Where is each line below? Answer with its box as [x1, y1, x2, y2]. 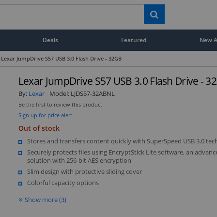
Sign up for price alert [18, 111, 72, 119]
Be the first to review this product [18, 101, 102, 108]
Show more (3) [24, 195, 66, 204]
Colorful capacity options [27, 178, 99, 187]
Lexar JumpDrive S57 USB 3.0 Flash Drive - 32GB [1, 55, 122, 62]
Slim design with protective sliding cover [27, 167, 142, 176]
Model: [49, 89, 71, 98]
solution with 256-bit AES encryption [27, 155, 131, 165]
